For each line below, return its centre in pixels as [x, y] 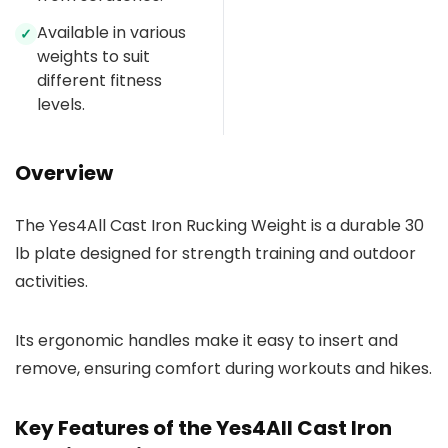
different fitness [99, 81]
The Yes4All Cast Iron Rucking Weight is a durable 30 [219, 226]
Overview [64, 173]
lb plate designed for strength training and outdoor [215, 254]
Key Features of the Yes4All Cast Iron [203, 428]
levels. [61, 105]
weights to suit [93, 57]
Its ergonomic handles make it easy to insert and [206, 341]
